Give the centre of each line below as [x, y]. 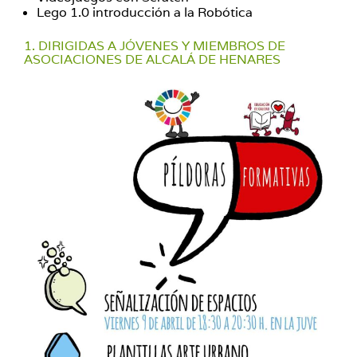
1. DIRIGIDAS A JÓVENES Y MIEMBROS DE [155, 46]
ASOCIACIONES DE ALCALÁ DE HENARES [152, 59]
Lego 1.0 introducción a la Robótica [145, 12]
